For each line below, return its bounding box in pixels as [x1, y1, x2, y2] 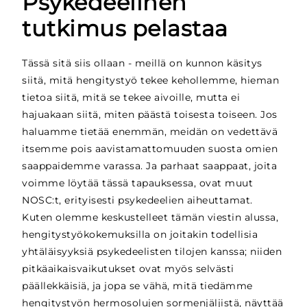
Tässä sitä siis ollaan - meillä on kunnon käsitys [22, 56, 262, 69]
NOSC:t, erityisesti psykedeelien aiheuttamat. [22, 193, 253, 206]
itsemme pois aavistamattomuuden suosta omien [22, 142, 278, 155]
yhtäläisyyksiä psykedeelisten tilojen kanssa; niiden [22, 245, 282, 258]
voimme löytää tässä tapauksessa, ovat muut [22, 176, 254, 189]
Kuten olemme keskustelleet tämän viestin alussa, [22, 210, 279, 223]
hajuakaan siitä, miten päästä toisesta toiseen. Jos [22, 108, 278, 121]
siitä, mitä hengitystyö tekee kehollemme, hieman [22, 73, 280, 86]
